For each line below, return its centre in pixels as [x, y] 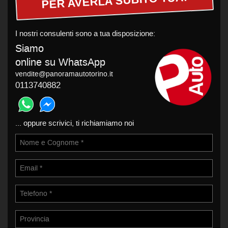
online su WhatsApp [60, 62]
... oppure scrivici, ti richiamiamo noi [75, 123]
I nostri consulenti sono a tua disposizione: [85, 34]
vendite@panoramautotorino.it [64, 74]
